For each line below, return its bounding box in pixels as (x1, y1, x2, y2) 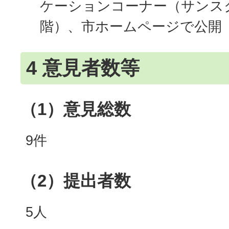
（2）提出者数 (20, 171, 131, 190)
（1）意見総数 (20, 99, 131, 119)
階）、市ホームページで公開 (40, 18, 222, 34)
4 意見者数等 (26, 57, 140, 79)
